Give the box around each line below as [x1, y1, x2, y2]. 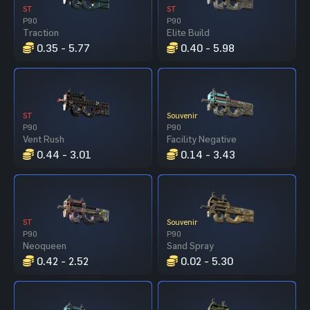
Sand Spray [167, 239, 214, 251]
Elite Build [167, 26, 210, 38]
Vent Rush [23, 132, 64, 145]
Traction [23, 26, 59, 38]
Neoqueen [23, 239, 66, 251]
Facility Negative [167, 132, 237, 145]
